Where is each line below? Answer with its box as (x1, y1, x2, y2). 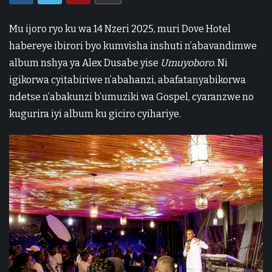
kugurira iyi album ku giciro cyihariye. (9, 107, 181, 120)
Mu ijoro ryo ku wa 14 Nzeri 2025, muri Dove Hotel (9, 22, 231, 35)
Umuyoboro (160, 56, 214, 69)
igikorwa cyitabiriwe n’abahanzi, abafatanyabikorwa (9, 73, 246, 86)
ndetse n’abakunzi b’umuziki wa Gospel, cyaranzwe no (9, 90, 254, 103)
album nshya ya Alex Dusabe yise (9, 56, 160, 69)
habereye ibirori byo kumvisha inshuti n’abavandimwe (9, 39, 257, 52)
